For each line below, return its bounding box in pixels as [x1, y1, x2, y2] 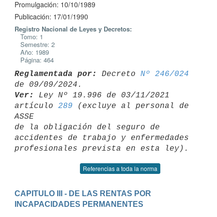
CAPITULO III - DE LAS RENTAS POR [15, 189, 151, 198]
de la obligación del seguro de [15, 123, 160, 132]
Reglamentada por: [15, 69, 97, 78]
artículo [15, 101, 58, 110]
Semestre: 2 [15, 40, 55, 49]
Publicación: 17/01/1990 [15, 12, 88, 21]
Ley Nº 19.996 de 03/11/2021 [34, 91, 170, 100]
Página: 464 [15, 55, 54, 64]
